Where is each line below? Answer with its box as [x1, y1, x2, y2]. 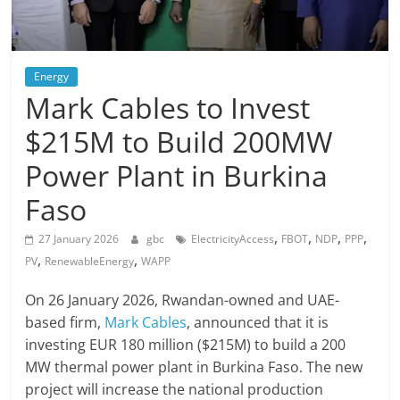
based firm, [25, 312, 105, 333]
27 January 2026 [38, 231, 120, 247]
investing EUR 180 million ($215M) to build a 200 [25, 335, 346, 355]
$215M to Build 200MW [25, 122, 334, 162]
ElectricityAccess [191, 231, 275, 247]
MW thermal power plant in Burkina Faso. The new [25, 357, 363, 378]
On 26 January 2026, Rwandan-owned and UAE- [25, 290, 340, 311]
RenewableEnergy [45, 254, 135, 270]
